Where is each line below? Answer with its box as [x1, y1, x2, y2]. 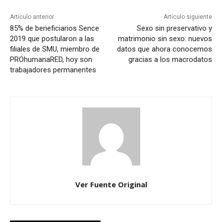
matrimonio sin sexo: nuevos [117, 34, 212, 43]
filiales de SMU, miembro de [10, 44, 100, 54]
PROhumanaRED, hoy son [10, 55, 92, 64]
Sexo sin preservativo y [136, 23, 212, 33]
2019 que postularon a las [10, 34, 94, 43]
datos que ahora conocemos [116, 44, 212, 54]
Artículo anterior [10, 13, 54, 20]
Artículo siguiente [163, 13, 212, 20]
